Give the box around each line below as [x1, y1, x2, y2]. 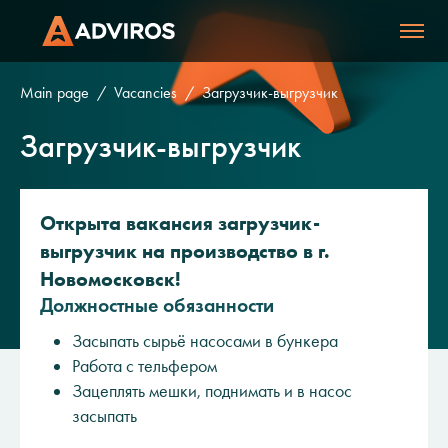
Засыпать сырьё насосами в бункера [72, 330, 338, 352]
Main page [20, 83, 89, 102]
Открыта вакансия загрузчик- [40, 211, 320, 235]
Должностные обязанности [40, 293, 274, 317]
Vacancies [114, 83, 177, 102]
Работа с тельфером [72, 355, 217, 377]
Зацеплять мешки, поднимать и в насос [72, 380, 352, 402]
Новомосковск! [40, 267, 181, 291]
